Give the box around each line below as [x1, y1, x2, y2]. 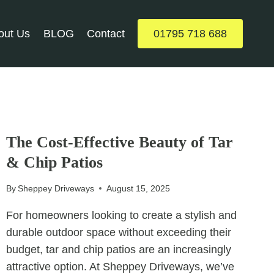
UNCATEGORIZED [6, 118, 79, 127]
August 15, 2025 [106, 183, 170, 193]
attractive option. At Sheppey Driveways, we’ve [6, 260, 234, 273]
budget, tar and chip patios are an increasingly [6, 243, 231, 256]
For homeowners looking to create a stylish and [6, 209, 237, 221]
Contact [87, 28, 125, 40]
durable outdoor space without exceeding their [6, 226, 231, 239]
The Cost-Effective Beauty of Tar [6, 133, 233, 152]
